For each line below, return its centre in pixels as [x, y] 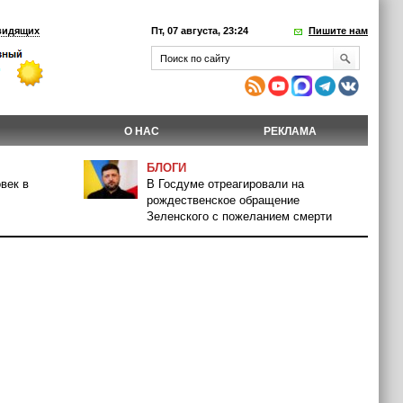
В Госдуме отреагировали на [225, 184]
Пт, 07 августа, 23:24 [200, 31]
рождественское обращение [223, 200]
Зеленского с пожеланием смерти [239, 216]
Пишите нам [338, 31]
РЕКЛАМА [290, 131]
